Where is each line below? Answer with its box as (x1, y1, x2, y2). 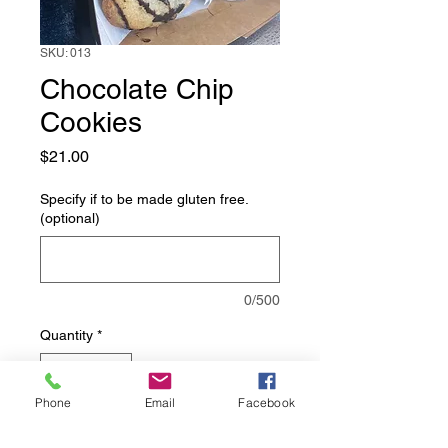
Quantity (40, 326, 93, 343)
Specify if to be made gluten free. (40, 190, 248, 207)
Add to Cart (119, 423, 201, 443)
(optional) (40, 209, 100, 226)
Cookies (40, 105, 142, 138)
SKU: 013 (40, 45, 91, 60)
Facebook (238, 394, 295, 410)
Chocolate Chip (40, 72, 234, 105)
